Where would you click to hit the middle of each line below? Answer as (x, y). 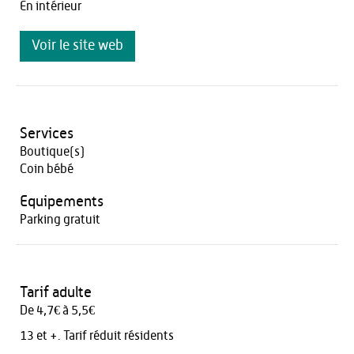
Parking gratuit (60, 220)
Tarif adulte (56, 293)
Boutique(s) (52, 152)
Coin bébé (47, 169)
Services (47, 134)
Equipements (62, 202)
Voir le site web (77, 46)
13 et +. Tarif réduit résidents (97, 336)
